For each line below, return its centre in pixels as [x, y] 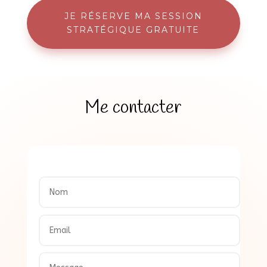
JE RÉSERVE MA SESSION [133, 16]
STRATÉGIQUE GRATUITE [133, 30]
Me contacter [133, 108]
